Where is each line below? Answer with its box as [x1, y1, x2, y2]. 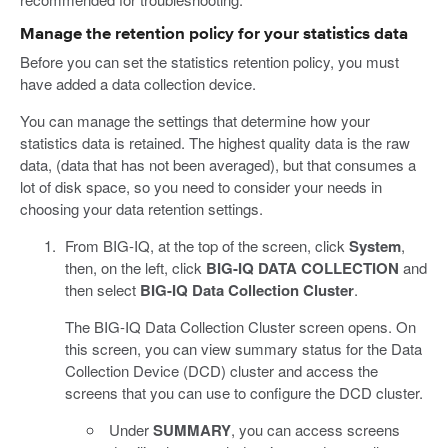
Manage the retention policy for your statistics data [20, 25, 408, 43]
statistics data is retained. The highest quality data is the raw [20, 131, 410, 153]
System [348, 234, 401, 257]
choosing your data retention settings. [20, 197, 263, 219]
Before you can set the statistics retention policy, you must [20, 50, 399, 72]
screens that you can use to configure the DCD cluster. [64, 381, 423, 403]
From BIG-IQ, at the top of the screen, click [64, 234, 349, 256]
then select [64, 278, 140, 300]
